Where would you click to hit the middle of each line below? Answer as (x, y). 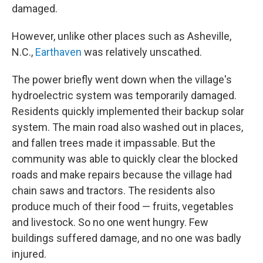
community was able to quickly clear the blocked (125, 159)
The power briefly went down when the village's (122, 80)
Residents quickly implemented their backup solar (128, 111)
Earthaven (58, 52)
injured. (29, 254)
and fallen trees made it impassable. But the (114, 143)
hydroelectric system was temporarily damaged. (124, 95)
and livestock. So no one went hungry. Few (110, 222)
